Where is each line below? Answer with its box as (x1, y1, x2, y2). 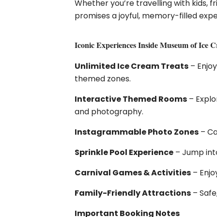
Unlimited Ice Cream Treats (75, 61, 189, 72)
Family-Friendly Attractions (75, 187, 191, 199)
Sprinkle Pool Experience (75, 147, 174, 158)
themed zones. (75, 73, 131, 84)
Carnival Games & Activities (75, 167, 191, 178)
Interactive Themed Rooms (75, 93, 187, 105)
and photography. (75, 106, 144, 117)
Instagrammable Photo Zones (75, 126, 199, 138)
